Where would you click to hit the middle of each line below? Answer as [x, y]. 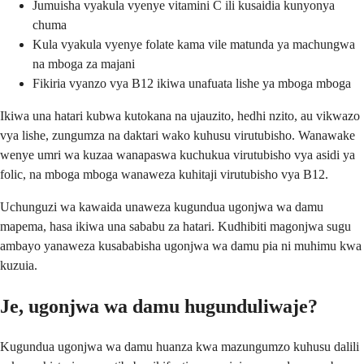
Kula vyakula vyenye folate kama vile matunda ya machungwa [194, 44]
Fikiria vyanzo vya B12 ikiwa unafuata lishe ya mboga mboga [192, 83]
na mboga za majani [84, 63]
